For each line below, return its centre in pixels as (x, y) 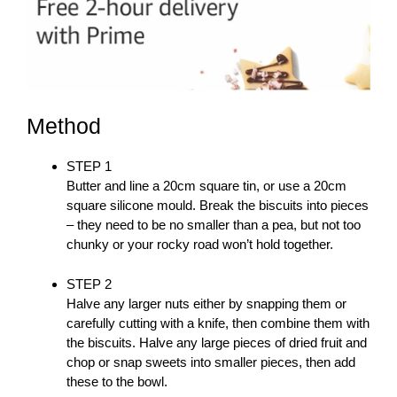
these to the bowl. (117, 381)
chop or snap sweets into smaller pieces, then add (211, 362)
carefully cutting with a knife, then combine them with (218, 323)
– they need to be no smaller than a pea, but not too (214, 225)
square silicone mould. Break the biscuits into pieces (218, 206)
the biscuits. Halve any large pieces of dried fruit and (217, 342)
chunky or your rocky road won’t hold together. (202, 245)
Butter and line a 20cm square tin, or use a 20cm (206, 186)
